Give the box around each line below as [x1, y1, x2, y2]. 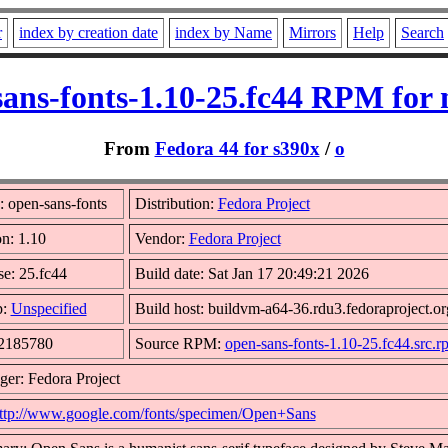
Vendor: [134, 229, 189, 247]
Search [401, 24, 444, 41]
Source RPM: [134, 334, 225, 352]
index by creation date [19, 24, 158, 41]
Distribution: [134, 194, 218, 212]
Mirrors [289, 24, 336, 41]
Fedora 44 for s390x [154, 137, 320, 159]
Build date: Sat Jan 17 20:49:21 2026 [134, 264, 369, 282]
